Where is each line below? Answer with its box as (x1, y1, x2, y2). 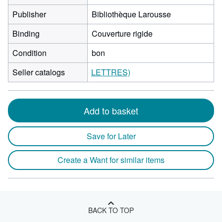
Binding (12, 28, 40, 39)
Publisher (12, 8, 46, 20)
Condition (12, 47, 47, 58)
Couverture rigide (92, 28, 153, 39)
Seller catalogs (12, 66, 65, 78)
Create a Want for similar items (57, 154, 165, 166)
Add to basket (84, 104, 138, 117)
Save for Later (86, 130, 136, 142)
